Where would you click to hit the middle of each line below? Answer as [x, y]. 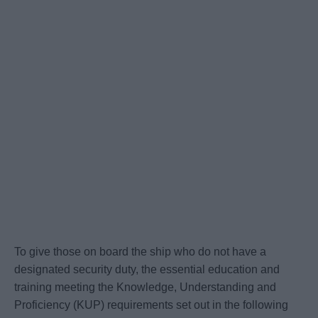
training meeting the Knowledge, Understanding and [145, 287]
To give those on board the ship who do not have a [140, 252]
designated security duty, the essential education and [147, 270]
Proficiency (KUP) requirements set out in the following [151, 305]
